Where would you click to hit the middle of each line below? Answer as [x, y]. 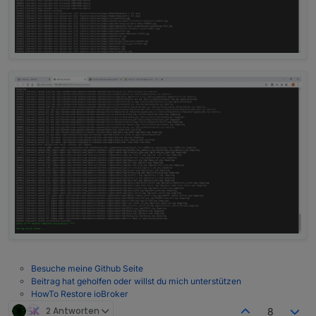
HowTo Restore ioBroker [80, 293]
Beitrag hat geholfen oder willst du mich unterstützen [136, 281]
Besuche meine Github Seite [87, 268]
